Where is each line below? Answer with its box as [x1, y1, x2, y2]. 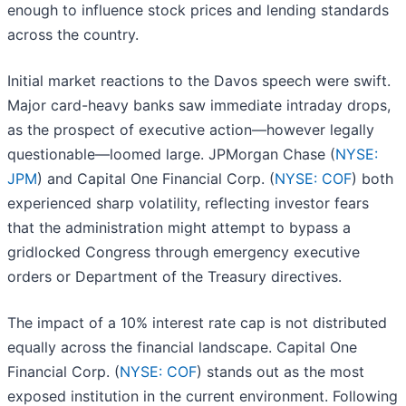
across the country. [7, 25, 139, 44]
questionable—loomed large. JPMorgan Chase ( [7, 145, 335, 164]
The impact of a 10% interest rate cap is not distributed [7, 314, 387, 333]
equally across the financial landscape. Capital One [7, 338, 357, 357]
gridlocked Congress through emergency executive [7, 243, 360, 262]
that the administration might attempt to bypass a [7, 218, 351, 237]
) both [352, 169, 393, 188]
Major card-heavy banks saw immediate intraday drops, [7, 96, 391, 115]
